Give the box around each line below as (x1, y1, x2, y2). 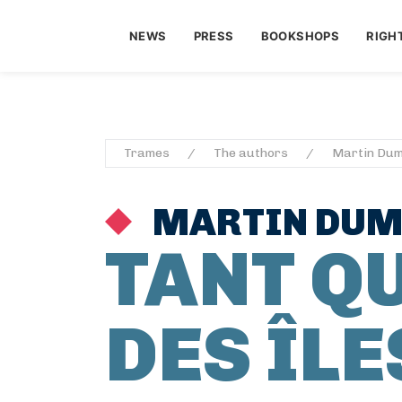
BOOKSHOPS (260, 29, 340, 43)
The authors (214, 145, 288, 161)
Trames (124, 145, 170, 161)
